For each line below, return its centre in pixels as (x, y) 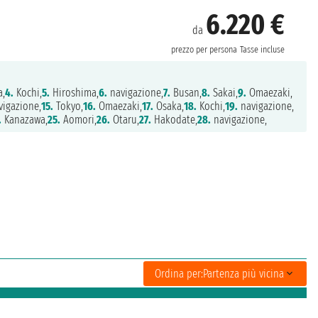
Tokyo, (68, 106)
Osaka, (168, 106)
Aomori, (78, 120)
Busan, (186, 93)
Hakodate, (174, 120)
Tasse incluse (262, 49)
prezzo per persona (204, 49)
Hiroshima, (74, 93)
